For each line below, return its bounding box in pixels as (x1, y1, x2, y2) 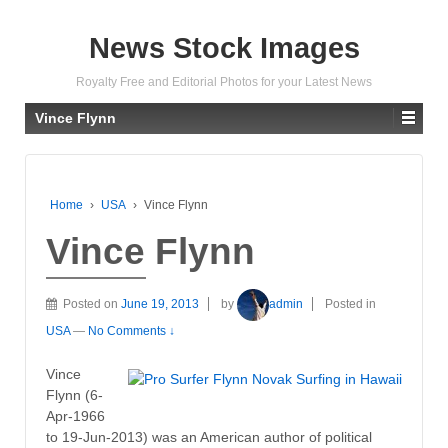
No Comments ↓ (88, 323, 175, 338)
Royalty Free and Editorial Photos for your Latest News (76, 75, 372, 89)
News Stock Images (88, 32, 360, 64)
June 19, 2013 (121, 296, 199, 311)
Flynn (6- (46, 387, 103, 404)
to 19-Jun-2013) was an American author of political (46, 429, 372, 446)
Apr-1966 (46, 408, 105, 425)
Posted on (63, 296, 121, 311)
